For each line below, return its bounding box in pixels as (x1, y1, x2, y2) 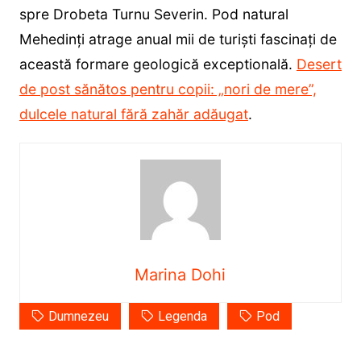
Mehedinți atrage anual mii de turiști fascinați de (19, 30, 337, 48)
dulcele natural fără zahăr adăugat (19, 105, 248, 122)
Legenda (157, 308, 207, 324)
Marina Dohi (135, 264, 226, 284)
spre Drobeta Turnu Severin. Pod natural (19, 5, 288, 23)
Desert (296, 55, 342, 73)
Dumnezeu (48, 308, 109, 324)
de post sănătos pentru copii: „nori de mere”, (19, 80, 317, 98)
